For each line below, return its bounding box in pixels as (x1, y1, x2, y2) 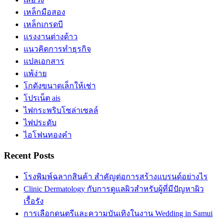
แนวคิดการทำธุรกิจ (24, 45, 91, 54)
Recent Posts (4, 150, 54, 161)
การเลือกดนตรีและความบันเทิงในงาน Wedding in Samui (24, 209, 213, 218)
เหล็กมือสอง (24, 8, 65, 17)
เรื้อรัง (24, 196, 44, 205)
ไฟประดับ (24, 118, 56, 127)
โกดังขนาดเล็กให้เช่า (24, 82, 96, 90)
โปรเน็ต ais (24, 94, 60, 103)
